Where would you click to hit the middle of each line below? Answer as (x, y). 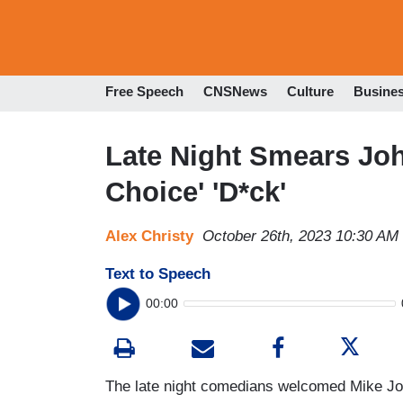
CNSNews (235, 92)
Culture (310, 92)
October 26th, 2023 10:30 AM (300, 236)
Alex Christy (149, 236)
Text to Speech (158, 273)
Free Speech (144, 92)
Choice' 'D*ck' (196, 192)
